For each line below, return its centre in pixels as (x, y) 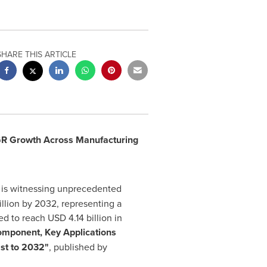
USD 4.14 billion (80, 218)
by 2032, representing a (70, 203)
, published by (78, 247)
